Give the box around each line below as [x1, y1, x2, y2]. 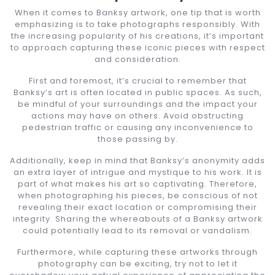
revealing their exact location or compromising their [18, 201, 257, 213]
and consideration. [94, 53, 181, 65]
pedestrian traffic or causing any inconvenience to [21, 121, 254, 133]
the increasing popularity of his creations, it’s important [11, 29, 264, 42]
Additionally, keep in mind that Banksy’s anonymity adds [10, 154, 265, 166]
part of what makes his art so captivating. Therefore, [18, 177, 257, 190]
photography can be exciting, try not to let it [37, 257, 238, 269]
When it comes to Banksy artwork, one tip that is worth [14, 6, 261, 18]
